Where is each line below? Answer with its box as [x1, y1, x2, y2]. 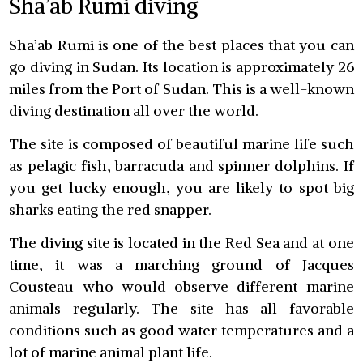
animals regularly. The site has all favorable [9, 299, 354, 318]
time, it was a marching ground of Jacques [9, 255, 354, 275]
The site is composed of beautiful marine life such [9, 134, 354, 153]
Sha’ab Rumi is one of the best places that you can [9, 35, 354, 54]
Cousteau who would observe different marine [9, 277, 354, 297]
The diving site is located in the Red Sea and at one [9, 233, 354, 253]
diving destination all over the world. [9, 100, 259, 120]
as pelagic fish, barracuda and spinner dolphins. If [9, 156, 354, 175]
